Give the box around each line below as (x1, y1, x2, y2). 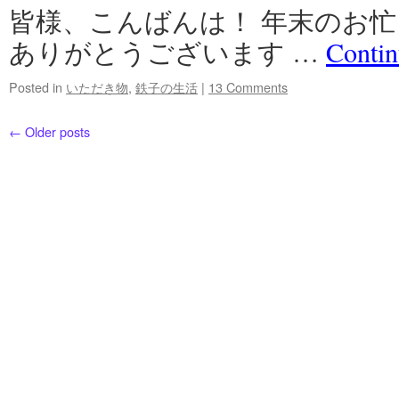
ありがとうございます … (9, 34, 326, 69)
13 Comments (208, 77, 288, 96)
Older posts (21, 122, 90, 141)
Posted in (9, 77, 62, 96)
